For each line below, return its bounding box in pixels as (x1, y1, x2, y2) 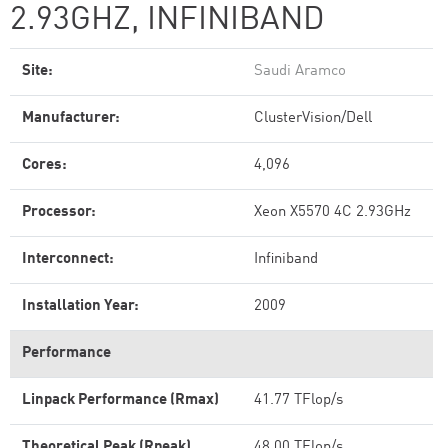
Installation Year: (22, 299, 139, 314)
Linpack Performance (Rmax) (22, 393, 219, 408)
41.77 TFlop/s (254, 393, 343, 408)
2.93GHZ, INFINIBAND (10, 5, 325, 37)
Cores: (22, 158, 67, 173)
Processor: (22, 205, 96, 220)
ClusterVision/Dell (254, 111, 372, 126)
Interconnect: (22, 252, 114, 267)
